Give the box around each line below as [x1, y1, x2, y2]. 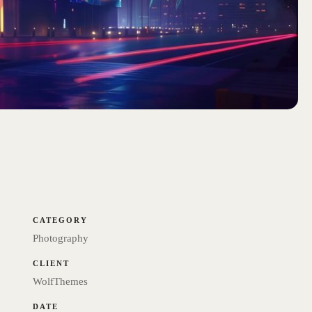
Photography [33, 233, 89, 244]
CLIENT [33, 259, 70, 268]
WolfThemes [33, 276, 88, 288]
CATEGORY [33, 216, 88, 225]
